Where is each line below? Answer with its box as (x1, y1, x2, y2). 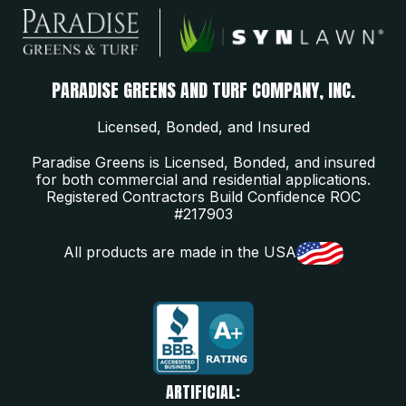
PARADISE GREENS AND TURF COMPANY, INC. (51, 75, 355, 104)
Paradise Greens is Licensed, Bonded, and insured (31, 152, 375, 171)
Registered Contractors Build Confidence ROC (45, 187, 361, 206)
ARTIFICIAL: (166, 379, 240, 404)
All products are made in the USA (63, 243, 296, 262)
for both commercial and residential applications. (35, 169, 371, 188)
